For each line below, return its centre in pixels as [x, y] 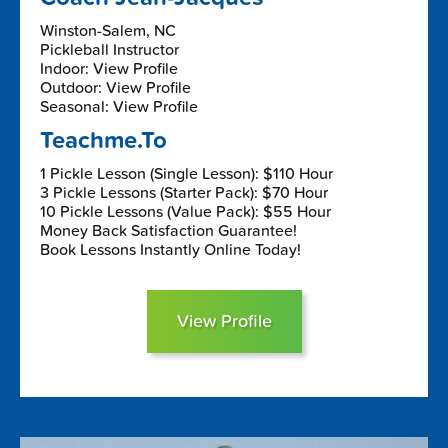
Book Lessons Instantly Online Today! [170, 249]
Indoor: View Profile [109, 68]
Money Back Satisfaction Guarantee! [168, 230]
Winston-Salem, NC [108, 30]
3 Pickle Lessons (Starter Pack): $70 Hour [184, 192]
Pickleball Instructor [109, 49]
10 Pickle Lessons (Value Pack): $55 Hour [185, 211]
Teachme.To [103, 140]
